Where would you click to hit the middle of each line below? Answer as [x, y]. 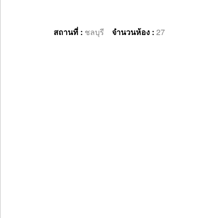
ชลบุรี [98, 32]
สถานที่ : [69, 32]
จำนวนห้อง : [134, 32]
